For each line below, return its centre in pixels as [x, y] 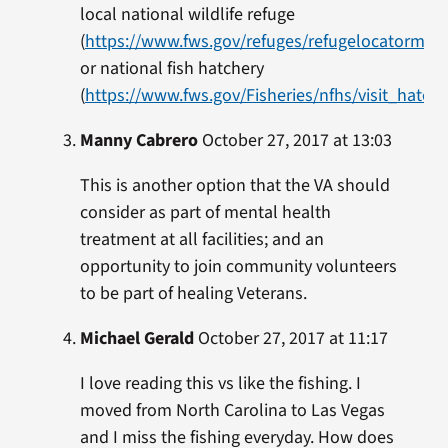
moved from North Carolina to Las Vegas [232, 411]
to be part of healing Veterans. [193, 294]
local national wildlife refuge [187, 15]
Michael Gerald [136, 339]
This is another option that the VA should [234, 186]
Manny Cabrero [138, 141]
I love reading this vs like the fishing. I [220, 384]
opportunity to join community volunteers [238, 267]
